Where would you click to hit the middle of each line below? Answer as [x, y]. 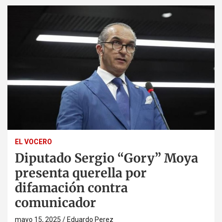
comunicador [55, 202]
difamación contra [71, 188]
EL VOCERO [33, 141]
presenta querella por [81, 173]
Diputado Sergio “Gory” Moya [107, 158]
